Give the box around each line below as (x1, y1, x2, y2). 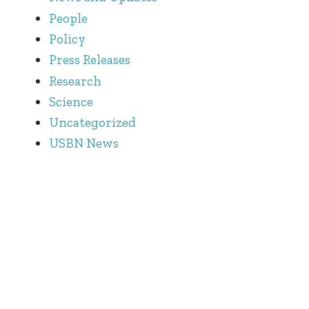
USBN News (49, 135, 119, 152)
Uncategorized (49, 114, 136, 131)
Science (49, 93, 93, 110)
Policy (49, 30, 86, 47)
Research (49, 72, 101, 89)
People (49, 10, 88, 26)
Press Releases (49, 52, 130, 68)
